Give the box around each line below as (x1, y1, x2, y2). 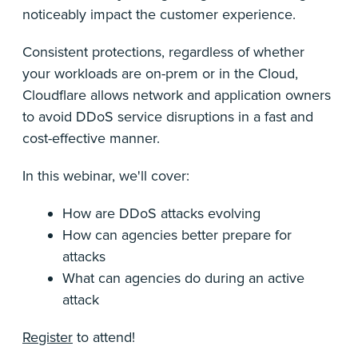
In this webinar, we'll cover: (22, 167, 189, 185)
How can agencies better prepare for (62, 226, 292, 244)
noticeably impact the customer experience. (22, 6, 296, 23)
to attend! (73, 328, 135, 346)
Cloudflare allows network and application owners (22, 86, 331, 104)
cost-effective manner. (22, 129, 160, 147)
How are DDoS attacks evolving (62, 205, 261, 222)
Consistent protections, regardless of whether (22, 43, 304, 61)
